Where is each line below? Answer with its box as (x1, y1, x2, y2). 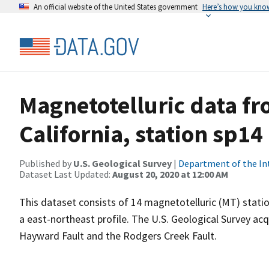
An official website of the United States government (34, 2, 198, 11)
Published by (19, 157, 73, 169)
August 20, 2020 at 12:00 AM (112, 168, 228, 180)
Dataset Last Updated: (19, 168, 112, 180)
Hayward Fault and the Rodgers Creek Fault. (19, 229, 217, 243)
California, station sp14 (19, 119, 263, 149)
